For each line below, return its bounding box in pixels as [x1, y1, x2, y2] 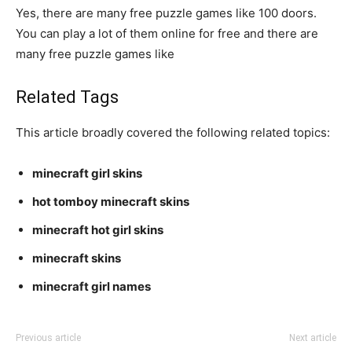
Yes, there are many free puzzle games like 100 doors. [16, 5, 317, 20]
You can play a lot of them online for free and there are [16, 25, 318, 41]
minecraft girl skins [32, 165, 142, 181]
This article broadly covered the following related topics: [16, 124, 330, 140]
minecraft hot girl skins [32, 222, 163, 237]
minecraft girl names [32, 278, 151, 294]
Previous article [16, 332, 81, 343]
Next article [289, 332, 336, 343]
